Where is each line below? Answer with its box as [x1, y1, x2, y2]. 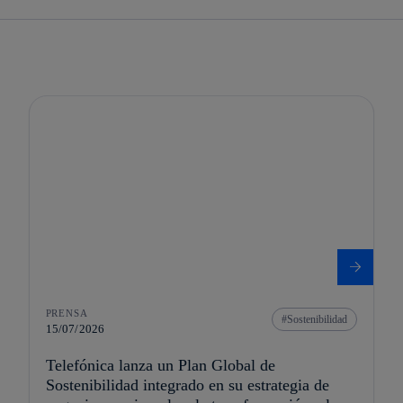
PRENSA [45, 308, 88, 319]
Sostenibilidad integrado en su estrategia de [45, 376, 329, 395]
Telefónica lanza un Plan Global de [45, 356, 275, 375]
